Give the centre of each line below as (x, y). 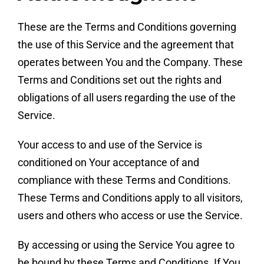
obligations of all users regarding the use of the (126, 97)
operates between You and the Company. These (130, 62)
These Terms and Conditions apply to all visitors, (130, 197)
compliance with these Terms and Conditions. (124, 180)
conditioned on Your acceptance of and (108, 162)
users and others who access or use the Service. (130, 215)
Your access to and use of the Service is (110, 144)
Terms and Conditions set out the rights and (119, 80)
